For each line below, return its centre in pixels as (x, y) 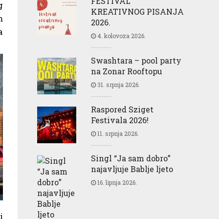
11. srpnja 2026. (117, 133)
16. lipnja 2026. (116, 182)
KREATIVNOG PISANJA (137, 11)
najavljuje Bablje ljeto (132, 169)
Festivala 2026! (120, 120)
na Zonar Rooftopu (127, 71)
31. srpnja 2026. (118, 84)
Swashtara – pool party (136, 60)
